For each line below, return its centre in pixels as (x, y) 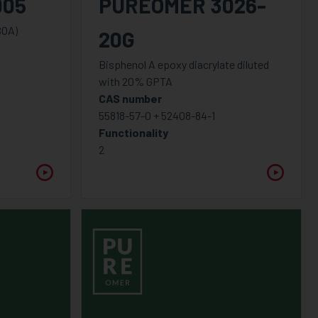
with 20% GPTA (135, 81)
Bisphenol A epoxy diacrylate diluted (183, 64)
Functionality (133, 132)
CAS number (130, 98)
